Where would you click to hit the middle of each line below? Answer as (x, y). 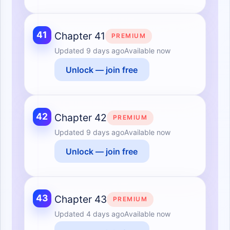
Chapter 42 (80, 118)
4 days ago (105, 214)
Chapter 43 (80, 199)
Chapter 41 (80, 36)
